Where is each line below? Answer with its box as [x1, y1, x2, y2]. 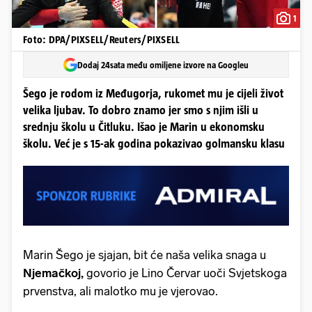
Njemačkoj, [23, 265, 86, 280]
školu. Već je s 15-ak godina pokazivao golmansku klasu [23, 137, 285, 150]
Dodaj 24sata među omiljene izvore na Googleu [77, 59, 249, 70]
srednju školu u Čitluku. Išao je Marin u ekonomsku [23, 120, 265, 134]
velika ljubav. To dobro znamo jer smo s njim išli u [23, 104, 258, 117]
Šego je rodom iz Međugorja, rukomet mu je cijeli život [23, 87, 283, 100]
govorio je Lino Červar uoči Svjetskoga [86, 265, 287, 280]
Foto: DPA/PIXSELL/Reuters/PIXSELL [23, 33, 180, 45]
